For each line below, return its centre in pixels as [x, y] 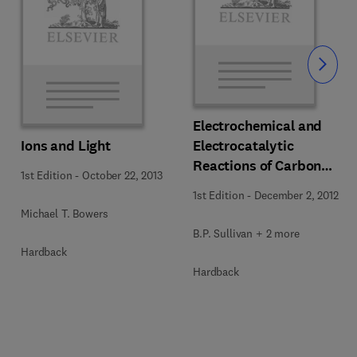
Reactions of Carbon [257, 166]
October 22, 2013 [122, 175]
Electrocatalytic [243, 146]
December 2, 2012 [296, 195]
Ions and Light [66, 146]
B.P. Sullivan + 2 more [246, 233]
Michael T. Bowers [65, 214]
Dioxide [218, 186]
